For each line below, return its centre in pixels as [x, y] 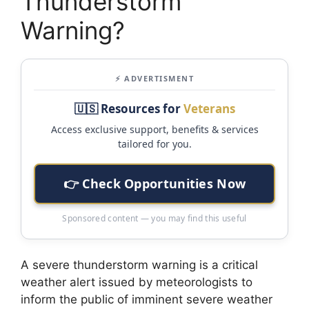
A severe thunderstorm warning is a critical [139, 265]
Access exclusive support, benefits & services [154, 129]
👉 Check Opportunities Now [154, 183]
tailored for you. [154, 143]
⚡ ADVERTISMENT [154, 78]
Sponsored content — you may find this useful [154, 218]
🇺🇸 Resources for [129, 108]
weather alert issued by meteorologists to [137, 282]
